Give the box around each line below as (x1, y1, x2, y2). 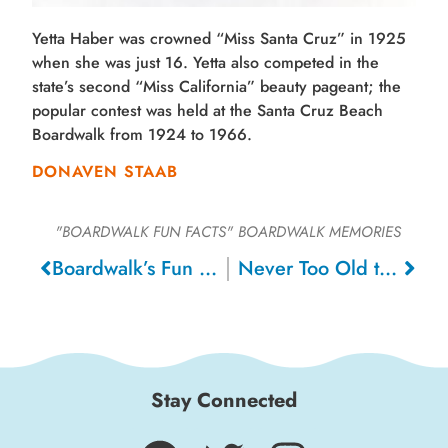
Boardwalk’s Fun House (199, 254, 218, 284)
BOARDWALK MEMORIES (233, 221, 401, 244)
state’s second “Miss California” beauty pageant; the (32, 75, 402, 99)
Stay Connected (151, 386, 297, 416)
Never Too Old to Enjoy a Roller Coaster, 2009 (379, 254, 397, 284)
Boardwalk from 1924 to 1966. (32, 123, 253, 147)
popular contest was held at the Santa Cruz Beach (32, 99, 384, 123)
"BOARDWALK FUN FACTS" (55, 221, 233, 244)
